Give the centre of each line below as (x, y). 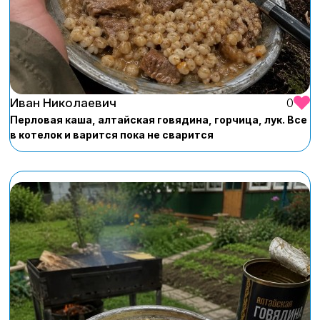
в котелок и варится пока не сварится (112, 134)
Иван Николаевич (63, 102)
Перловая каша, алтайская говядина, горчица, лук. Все (159, 119)
